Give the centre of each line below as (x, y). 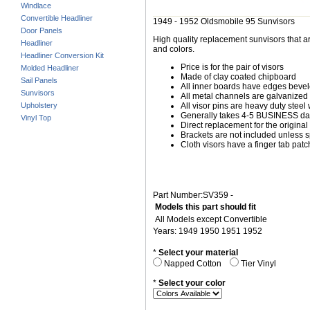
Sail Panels (39, 81)
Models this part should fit (206, 207)
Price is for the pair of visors (232, 67)
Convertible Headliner (57, 18)
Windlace (36, 6)
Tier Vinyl (259, 264)
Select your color (192, 283)
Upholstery (39, 106)
